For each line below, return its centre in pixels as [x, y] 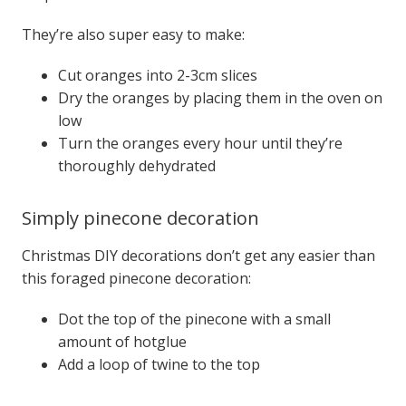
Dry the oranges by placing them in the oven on [220, 97]
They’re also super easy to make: [133, 34]
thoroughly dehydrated [136, 165]
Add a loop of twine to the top [159, 364]
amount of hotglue [122, 341]
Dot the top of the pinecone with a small [194, 319]
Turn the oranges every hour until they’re [200, 143]
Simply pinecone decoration [140, 217]
